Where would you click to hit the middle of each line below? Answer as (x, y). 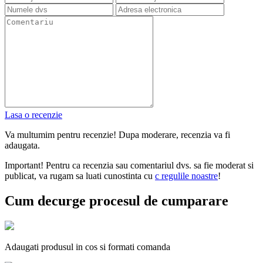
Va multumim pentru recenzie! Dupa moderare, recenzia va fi (117, 135)
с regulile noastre (186, 176)
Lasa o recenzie (33, 115)
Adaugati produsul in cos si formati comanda (87, 247)
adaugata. (22, 146)
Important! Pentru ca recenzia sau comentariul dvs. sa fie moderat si (129, 166)
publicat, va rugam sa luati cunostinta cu (80, 176)
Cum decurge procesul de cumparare (117, 201)
